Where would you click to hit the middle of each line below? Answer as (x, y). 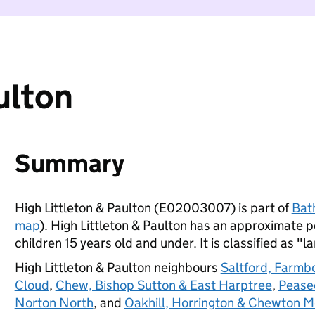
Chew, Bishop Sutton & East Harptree (163, 285)
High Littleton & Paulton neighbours (117, 268)
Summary (69, 163)
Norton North (54, 303)
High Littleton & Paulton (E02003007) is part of (153, 208)
